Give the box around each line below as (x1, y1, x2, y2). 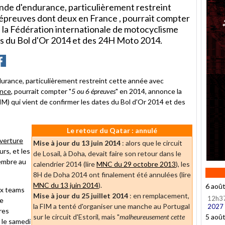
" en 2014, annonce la (116, 86, 182, 95)
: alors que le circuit (121, 138, 182, 147)
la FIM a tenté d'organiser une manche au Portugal (33, 201, 190, 210)
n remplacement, (137, 191, 189, 200)
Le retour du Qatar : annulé (67, 126, 157, 135)
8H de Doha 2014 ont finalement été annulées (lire (33, 170, 191, 179)
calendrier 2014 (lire (33, 159, 96, 168)
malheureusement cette (120, 212, 185, 221)
